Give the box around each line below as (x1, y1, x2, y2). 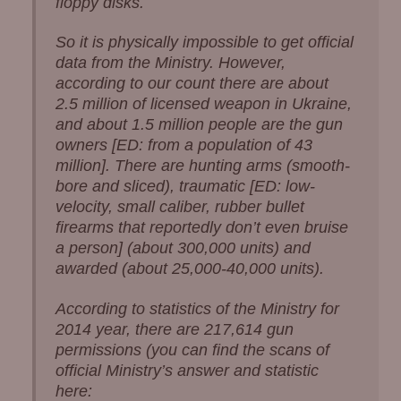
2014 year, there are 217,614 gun (55, 320, 294, 338)
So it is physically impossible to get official (55, 33, 354, 52)
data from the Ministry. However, (55, 54, 286, 73)
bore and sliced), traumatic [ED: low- (55, 177, 315, 196)
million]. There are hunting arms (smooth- (55, 157, 350, 175)
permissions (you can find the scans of (55, 340, 329, 359)
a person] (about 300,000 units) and (55, 239, 311, 258)
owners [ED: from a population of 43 (55, 136, 312, 155)
